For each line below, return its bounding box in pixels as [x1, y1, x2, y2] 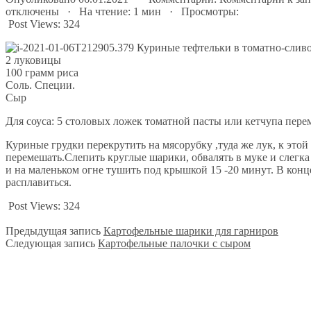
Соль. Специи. [6, 78, 75, 91]
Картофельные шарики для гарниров [103, 224, 278, 237]
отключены [6, 5, 59, 17]
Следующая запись [6, 237, 95, 249]
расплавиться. [6, 176, 72, 188]
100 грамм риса [6, 66, 78, 78]
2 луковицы [6, 53, 61, 66]
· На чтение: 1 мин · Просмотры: [59, 5, 239, 17]
